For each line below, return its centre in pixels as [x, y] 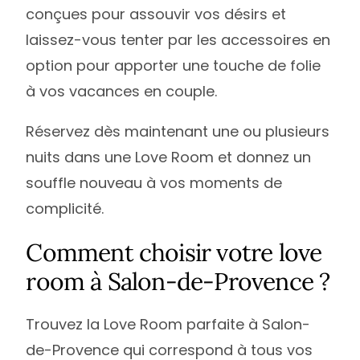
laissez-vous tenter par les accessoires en [178, 39]
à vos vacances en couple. [122, 91]
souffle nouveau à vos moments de [154, 182]
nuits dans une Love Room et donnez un [169, 157]
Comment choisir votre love [174, 252]
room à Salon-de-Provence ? [178, 281]
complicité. [65, 208]
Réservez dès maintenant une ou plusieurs [178, 131]
